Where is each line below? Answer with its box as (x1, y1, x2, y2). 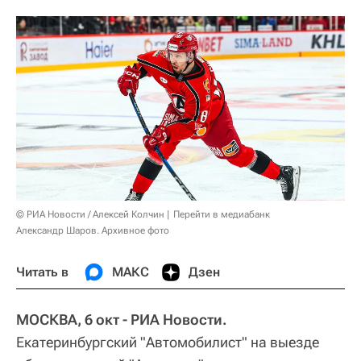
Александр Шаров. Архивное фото (16, 224, 169, 236)
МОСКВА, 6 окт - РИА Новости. (16, 310, 227, 328)
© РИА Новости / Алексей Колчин (16, 208, 164, 220)
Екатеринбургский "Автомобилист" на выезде (16, 333, 319, 351)
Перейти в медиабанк (173, 208, 270, 220)
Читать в (16, 263, 68, 280)
